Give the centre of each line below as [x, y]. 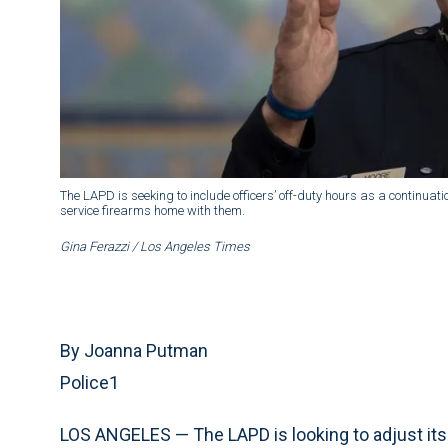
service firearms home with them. [152, 211]
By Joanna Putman [134, 351]
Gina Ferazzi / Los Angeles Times [155, 247]
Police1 [89, 383]
